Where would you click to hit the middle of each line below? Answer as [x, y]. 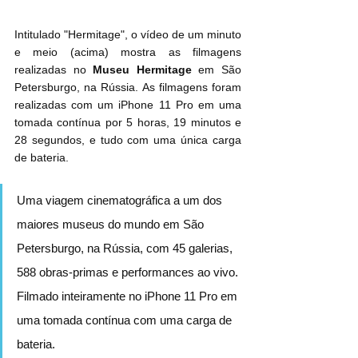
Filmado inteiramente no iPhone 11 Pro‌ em [117, 296]
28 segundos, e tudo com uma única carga [128, 139]
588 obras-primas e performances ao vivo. [129, 272]
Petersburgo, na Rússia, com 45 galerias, [126, 248]
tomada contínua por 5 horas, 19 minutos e [128, 122]
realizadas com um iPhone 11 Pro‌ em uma [104, 104]
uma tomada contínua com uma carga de [126, 320]
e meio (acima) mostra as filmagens [128, 52]
